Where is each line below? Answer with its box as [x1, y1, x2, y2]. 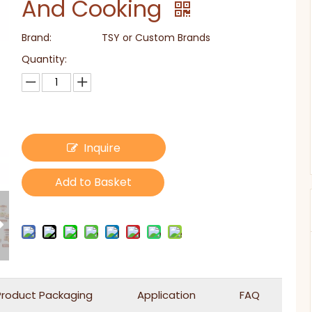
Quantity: [22, 52, 68, 66]
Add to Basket [54, 174, 132, 190]
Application [136, 288, 196, 302]
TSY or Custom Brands [102, 31, 211, 45]
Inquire [84, 140, 121, 156]
